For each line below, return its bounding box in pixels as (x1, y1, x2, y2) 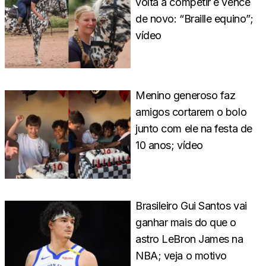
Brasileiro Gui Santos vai (135, 199, 247, 212)
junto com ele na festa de (135, 122, 252, 135)
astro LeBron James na (135, 232, 243, 245)
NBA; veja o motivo (135, 249, 227, 262)
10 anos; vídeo (135, 139, 203, 152)
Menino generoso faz (135, 89, 236, 102)
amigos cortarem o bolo (135, 106, 247, 119)
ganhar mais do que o (135, 216, 237, 229)
